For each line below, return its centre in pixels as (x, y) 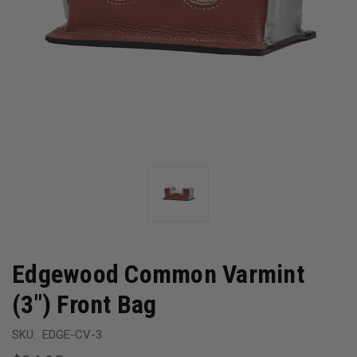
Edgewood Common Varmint (158, 274)
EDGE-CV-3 (72, 334)
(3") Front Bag (84, 304)
